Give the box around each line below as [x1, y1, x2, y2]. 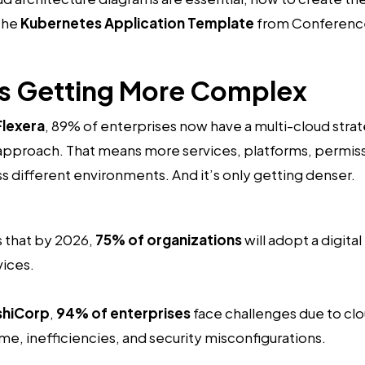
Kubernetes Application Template [20, 14, 254, 33]
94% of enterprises [56, 304, 191, 323]
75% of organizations [95, 231, 242, 249]
